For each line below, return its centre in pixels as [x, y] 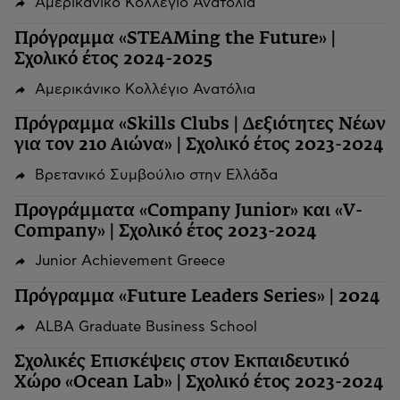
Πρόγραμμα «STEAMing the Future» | [175, 38]
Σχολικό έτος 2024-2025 [113, 59]
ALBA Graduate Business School [146, 326]
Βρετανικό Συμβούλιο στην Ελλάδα [156, 175]
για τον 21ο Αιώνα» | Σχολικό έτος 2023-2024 [199, 146]
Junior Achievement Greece [129, 261]
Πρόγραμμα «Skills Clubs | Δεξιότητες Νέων [200, 125]
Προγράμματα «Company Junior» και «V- [188, 211]
